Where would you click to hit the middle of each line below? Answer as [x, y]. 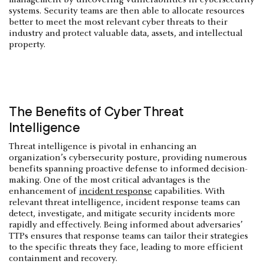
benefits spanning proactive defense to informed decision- [128, 169]
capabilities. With [189, 191]
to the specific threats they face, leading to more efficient [126, 247]
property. [27, 44]
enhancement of [44, 191]
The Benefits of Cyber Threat [96, 111]
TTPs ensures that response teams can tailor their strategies [128, 236]
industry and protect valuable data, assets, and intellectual [126, 33]
